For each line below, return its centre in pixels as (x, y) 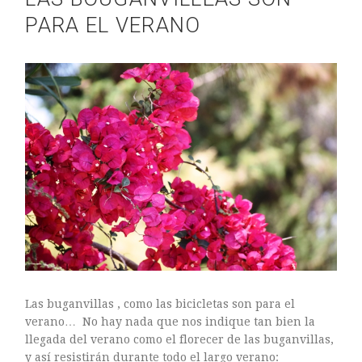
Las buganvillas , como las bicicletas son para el (160, 303)
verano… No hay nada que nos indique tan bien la (170, 321)
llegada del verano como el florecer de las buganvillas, (180, 339)
